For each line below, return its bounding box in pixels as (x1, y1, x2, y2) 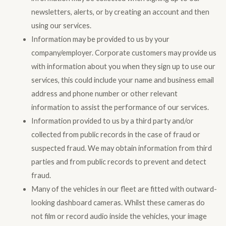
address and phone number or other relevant (31, 89, 178, 98)
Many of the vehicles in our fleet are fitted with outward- (31, 184, 217, 193)
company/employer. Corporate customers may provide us (31, 48, 216, 57)
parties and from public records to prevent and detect (31, 157, 206, 166)
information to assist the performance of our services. (31, 102, 209, 111)
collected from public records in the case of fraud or (31, 130, 200, 139)
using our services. (31, 21, 91, 30)
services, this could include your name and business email (31, 75, 214, 84)
